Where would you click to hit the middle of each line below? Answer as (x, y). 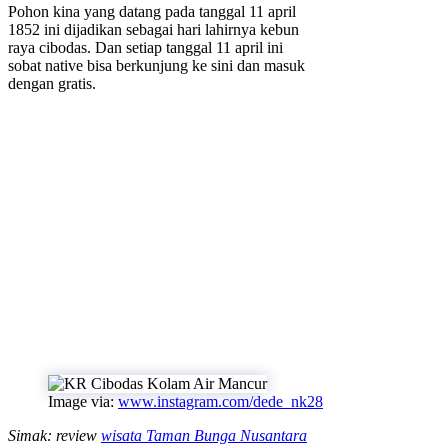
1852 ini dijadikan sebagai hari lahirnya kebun (153, 30)
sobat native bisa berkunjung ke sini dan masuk (156, 66)
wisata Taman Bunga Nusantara (204, 436)
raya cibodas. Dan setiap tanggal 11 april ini (145, 48)
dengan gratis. (52, 84)
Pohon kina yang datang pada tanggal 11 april (152, 12)
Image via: (83, 402)
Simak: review (54, 436)
